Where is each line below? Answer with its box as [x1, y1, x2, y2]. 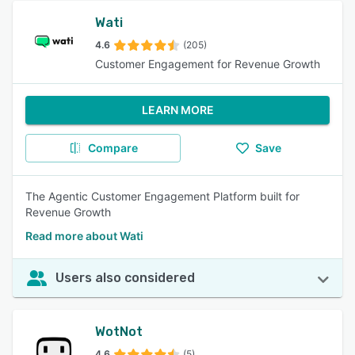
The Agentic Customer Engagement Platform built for [25, 189, 300, 203]
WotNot [95, 324, 143, 339]
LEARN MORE [141, 103, 214, 116]
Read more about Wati [25, 229, 143, 242]
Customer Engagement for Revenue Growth [95, 57, 320, 71]
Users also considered [55, 270, 195, 285]
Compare [87, 141, 138, 155]
